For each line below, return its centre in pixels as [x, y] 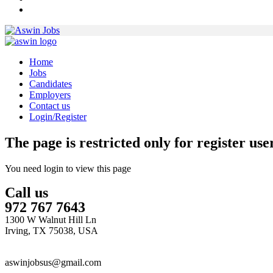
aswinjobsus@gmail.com [53, 262]
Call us [27, 192]
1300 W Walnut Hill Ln [51, 219]
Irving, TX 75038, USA [51, 230]
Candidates [51, 83]
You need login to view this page [68, 168]
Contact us [50, 105]
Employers [50, 94]
